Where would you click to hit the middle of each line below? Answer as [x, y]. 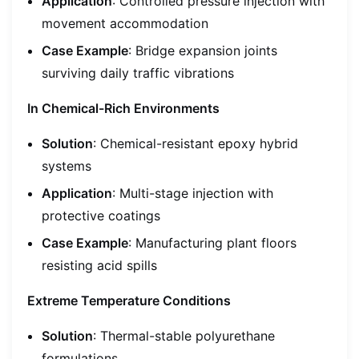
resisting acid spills [100, 265]
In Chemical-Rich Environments [124, 108]
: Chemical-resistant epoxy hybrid [196, 143]
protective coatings [101, 215]
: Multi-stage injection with [193, 193]
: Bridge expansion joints [203, 50]
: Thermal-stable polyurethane [184, 335]
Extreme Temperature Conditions [129, 300]
